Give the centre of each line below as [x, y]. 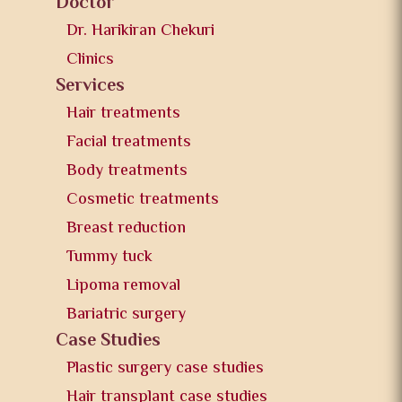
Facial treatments [129, 142]
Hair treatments [124, 114]
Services [91, 86]
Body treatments [127, 171]
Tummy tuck [110, 257]
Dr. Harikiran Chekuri [141, 31]
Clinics [91, 60]
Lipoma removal [124, 286]
